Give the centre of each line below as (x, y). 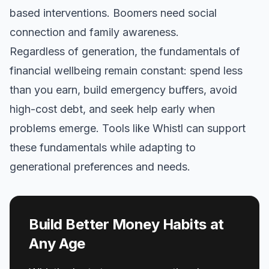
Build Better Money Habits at (126, 224)
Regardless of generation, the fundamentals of (125, 51)
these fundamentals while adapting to (103, 147)
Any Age (57, 243)
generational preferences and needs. (100, 167)
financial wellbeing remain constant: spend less (126, 71)
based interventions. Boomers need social (113, 13)
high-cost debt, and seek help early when (112, 109)
